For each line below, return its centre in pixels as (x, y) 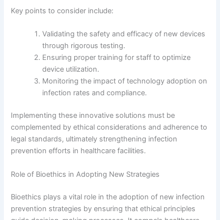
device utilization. (71, 69)
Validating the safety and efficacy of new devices (124, 34)
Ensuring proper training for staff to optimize (117, 58)
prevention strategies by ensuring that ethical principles (103, 208)
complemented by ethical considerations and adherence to (109, 127)
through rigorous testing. (84, 46)
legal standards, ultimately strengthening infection (94, 139)
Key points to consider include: (62, 11)
